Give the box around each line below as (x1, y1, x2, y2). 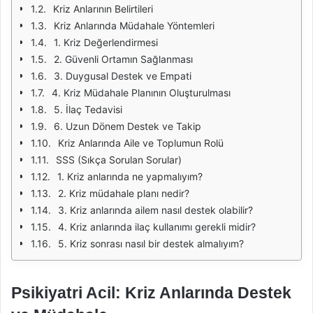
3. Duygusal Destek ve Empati (54, 70, 191, 82)
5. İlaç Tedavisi (54, 103, 122, 115)
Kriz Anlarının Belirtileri (53, 3, 153, 15)
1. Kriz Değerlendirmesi (54, 36, 158, 48)
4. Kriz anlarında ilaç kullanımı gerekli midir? (58, 221, 256, 233)
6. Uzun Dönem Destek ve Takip (54, 120, 201, 132)
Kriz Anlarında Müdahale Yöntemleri (54, 20, 214, 31)
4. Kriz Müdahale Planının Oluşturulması (52, 87, 231, 99)
